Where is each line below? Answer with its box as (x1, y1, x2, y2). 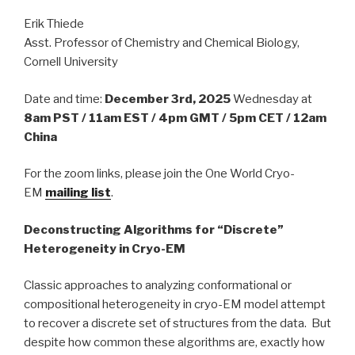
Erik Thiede (24, 17, 84, 32)
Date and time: (24, 91, 105, 106)
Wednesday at (231, 91, 312, 106)
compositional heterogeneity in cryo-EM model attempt (24, 297, 326, 312)
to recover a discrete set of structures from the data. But (24, 316, 331, 331)
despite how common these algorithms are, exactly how (24, 335, 325, 350)
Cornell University (24, 55, 118, 70)
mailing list (45, 185, 111, 200)
